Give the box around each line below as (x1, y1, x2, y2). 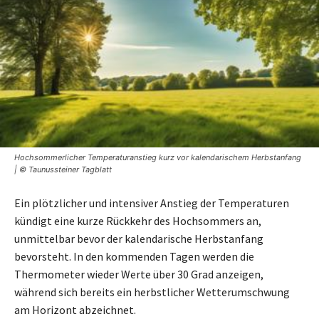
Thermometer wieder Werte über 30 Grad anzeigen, (14, 266, 263, 281)
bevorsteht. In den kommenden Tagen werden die (14, 249, 254, 263)
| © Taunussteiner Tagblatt (14, 164, 112, 174)
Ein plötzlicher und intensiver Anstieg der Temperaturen (14, 195, 289, 210)
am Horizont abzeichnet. (14, 302, 136, 317)
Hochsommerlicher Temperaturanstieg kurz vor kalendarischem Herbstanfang (14, 152, 301, 162)
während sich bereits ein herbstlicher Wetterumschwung (14, 284, 290, 299)
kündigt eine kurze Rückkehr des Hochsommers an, (14, 213, 261, 228)
